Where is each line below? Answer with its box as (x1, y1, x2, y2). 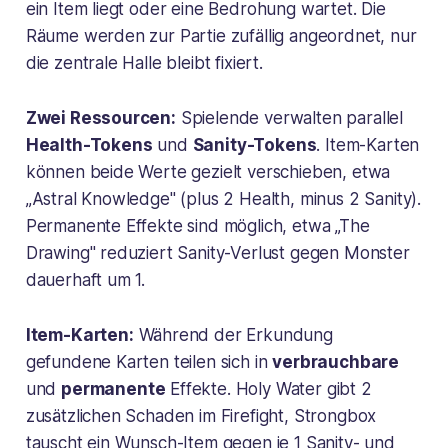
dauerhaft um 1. (25, 269, 146, 290)
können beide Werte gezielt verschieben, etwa (25, 161, 391, 182)
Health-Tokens (25, 134, 153, 155)
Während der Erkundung (133, 324, 333, 345)
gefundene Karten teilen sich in (25, 351, 273, 372)
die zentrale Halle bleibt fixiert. (25, 52, 263, 73)
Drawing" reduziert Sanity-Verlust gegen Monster (25, 242, 410, 263)
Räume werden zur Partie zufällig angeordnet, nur (25, 25, 417, 46)
